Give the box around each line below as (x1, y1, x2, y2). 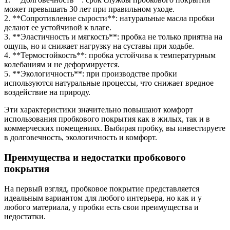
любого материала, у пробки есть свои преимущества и (4, 202, 199, 212)
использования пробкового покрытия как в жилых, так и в (4, 114, 210, 124)
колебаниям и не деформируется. (4, 60, 120, 69)
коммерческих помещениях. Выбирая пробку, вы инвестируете (4, 124, 225, 133)
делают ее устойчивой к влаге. (4, 23, 111, 32)
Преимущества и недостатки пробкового (4, 151, 186, 163)
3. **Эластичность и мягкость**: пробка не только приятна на (4, 32, 222, 42)
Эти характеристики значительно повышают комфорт (4, 105, 193, 114)
